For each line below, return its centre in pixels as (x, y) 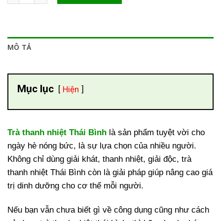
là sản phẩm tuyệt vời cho (156, 132)
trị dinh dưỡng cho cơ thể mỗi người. (75, 185)
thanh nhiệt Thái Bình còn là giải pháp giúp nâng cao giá (110, 172)
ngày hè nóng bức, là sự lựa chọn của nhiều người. (102, 146)
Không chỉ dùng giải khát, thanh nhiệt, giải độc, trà (99, 159)
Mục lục (35, 89)
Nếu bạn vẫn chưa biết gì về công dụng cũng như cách (108, 210)
